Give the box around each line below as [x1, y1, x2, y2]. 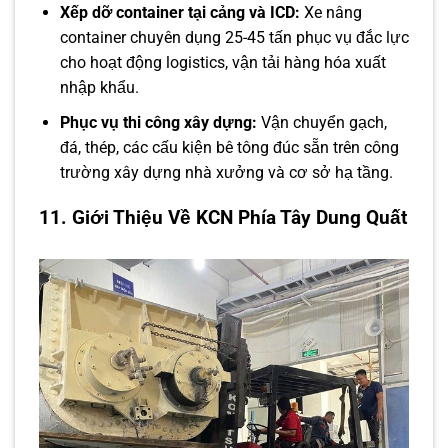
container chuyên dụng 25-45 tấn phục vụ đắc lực [59, 28, 409, 48]
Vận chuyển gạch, [256, 112, 387, 132]
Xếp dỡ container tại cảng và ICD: [59, 3, 300, 23]
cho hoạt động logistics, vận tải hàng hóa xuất [59, 53, 386, 73]
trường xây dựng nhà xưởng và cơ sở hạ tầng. [59, 162, 393, 182]
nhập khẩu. [59, 78, 139, 98]
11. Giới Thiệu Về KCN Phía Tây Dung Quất [39, 205, 407, 229]
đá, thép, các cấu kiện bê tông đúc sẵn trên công [59, 137, 399, 157]
